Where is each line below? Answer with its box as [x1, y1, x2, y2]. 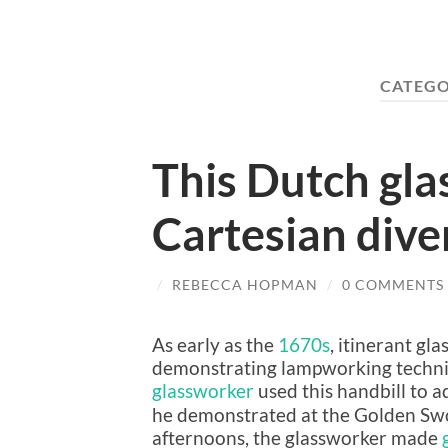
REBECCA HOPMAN [172, 275, 318, 293]
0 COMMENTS [342, 275, 444, 293]
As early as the [152, 333, 278, 357]
